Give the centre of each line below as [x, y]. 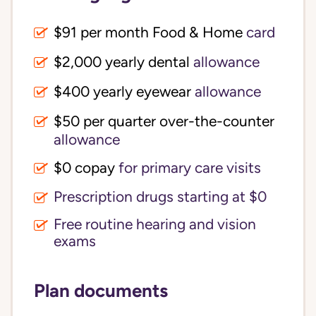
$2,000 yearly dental [122, 62]
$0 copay [84, 168]
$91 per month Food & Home [148, 32]
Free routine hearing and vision [155, 224]
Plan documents [101, 290]
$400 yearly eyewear [122, 92]
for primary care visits [188, 168]
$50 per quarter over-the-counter [164, 121]
